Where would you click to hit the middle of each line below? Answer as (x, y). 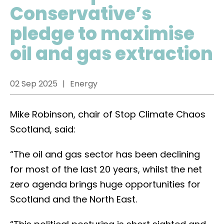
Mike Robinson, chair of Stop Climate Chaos (108, 114)
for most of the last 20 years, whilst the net (106, 169)
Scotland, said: (43, 129)
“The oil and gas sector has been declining (105, 154)
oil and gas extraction (111, 54)
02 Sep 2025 (34, 84)
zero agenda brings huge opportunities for (105, 184)
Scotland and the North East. (76, 199)
